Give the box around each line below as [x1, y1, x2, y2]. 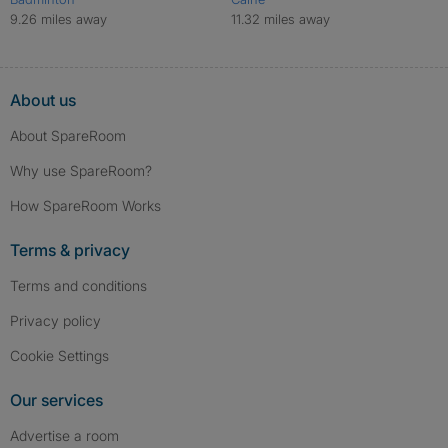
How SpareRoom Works [10, 197, 161, 215]
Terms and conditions [10, 277, 147, 295]
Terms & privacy [10, 240, 130, 261]
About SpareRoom [10, 127, 126, 145]
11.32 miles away [230, 11, 330, 28]
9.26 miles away [10, 11, 107, 28]
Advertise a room [10, 427, 119, 445]
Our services [10, 390, 103, 411]
